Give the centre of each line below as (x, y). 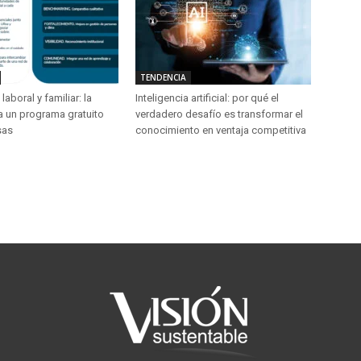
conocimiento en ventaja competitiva (221, 130)
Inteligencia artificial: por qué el (207, 98)
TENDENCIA (163, 77)
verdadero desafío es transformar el (219, 114)
